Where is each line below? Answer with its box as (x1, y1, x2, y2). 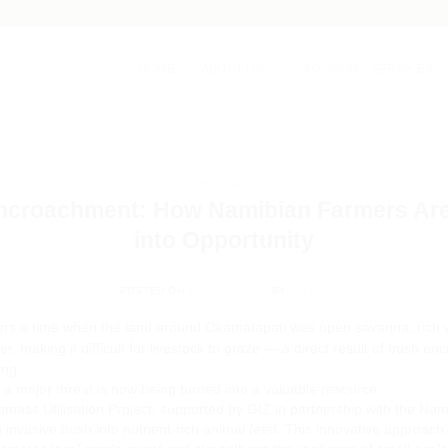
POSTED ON (119, 285, 187, 297)
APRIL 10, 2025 (186, 285, 269, 297)
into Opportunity (134, 227, 314, 254)
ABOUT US (200, 61, 264, 76)
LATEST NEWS (185, 180, 263, 192)
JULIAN (290, 285, 329, 297)
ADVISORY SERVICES (303, 61, 434, 76)
